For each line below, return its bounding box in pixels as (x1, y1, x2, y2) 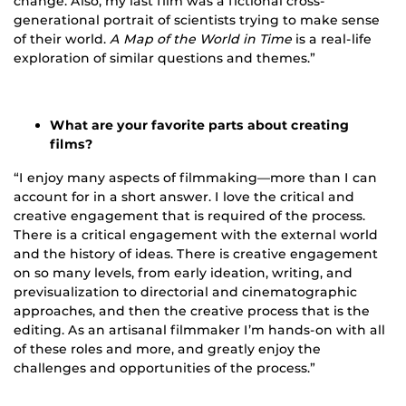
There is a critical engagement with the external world (14, 226, 378, 243)
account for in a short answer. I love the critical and (14, 188, 354, 205)
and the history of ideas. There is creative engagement (14, 245, 378, 262)
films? (50, 135, 93, 152)
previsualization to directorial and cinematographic (14, 283, 357, 300)
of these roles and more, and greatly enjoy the (14, 340, 321, 357)
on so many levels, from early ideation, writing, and (14, 264, 353, 281)
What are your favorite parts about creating (50, 116, 349, 133)
